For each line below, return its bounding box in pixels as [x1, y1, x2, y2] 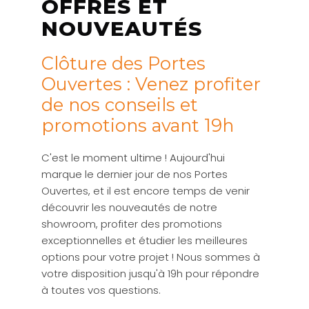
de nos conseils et [41, 94, 198, 116]
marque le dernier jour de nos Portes [41, 167, 228, 182]
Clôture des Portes [41, 52, 206, 74]
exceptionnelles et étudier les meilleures [41, 233, 248, 248]
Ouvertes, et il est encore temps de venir [41, 183, 250, 199]
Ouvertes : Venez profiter [41, 73, 261, 95]
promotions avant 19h [41, 114, 234, 137]
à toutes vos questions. [41, 283, 161, 298]
